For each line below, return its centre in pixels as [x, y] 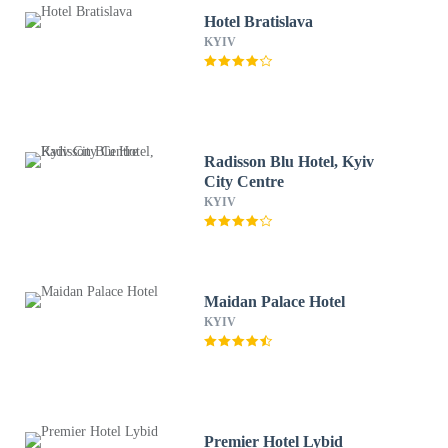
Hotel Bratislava [259, 21]
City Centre [244, 181]
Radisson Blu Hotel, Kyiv [289, 161]
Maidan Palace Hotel [275, 301]
